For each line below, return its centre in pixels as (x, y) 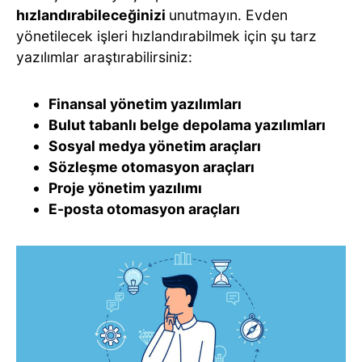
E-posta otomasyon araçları (144, 209)
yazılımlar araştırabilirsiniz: (104, 57)
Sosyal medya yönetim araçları (155, 146)
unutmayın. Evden (228, 15)
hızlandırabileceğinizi (93, 15)
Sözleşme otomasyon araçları (152, 167)
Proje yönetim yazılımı (125, 188)
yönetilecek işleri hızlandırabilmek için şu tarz (166, 36)
